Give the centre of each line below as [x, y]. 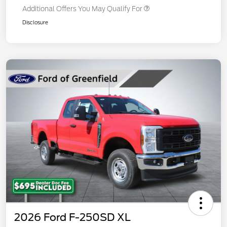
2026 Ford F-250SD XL [72, 218]
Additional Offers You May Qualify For [82, 9]
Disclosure [35, 22]
